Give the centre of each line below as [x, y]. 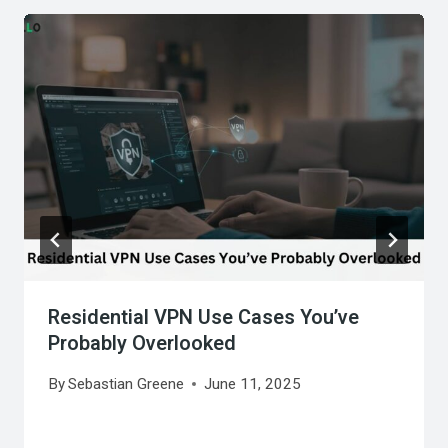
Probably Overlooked [142, 343]
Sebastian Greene [126, 383]
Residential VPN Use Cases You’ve [203, 317]
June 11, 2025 [253, 383]
